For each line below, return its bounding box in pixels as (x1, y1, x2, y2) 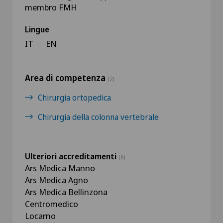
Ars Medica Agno (25, 174, 88, 186)
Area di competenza (25, 72, 108, 84)
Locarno (25, 210, 56, 222)
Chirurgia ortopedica (38, 92, 111, 103)
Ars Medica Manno (25, 162, 95, 174)
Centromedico (25, 198, 78, 210)
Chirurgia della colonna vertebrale (38, 111, 159, 122)
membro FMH (25, 1, 77, 13)
